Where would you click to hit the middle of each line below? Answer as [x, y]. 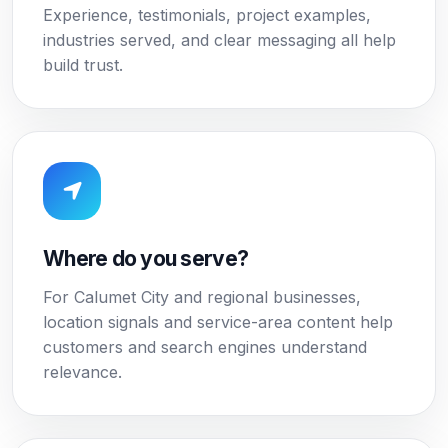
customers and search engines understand [205, 347]
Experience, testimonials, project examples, [207, 15]
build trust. [83, 65]
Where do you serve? [146, 258]
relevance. [82, 372]
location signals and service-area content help [218, 322]
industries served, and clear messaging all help [219, 40]
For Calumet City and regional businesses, [202, 297]
